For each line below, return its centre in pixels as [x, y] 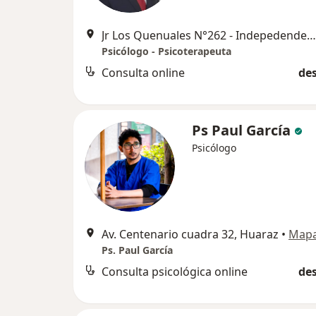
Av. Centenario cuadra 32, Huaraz [190, 235]
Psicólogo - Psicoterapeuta [166, 51]
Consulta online [143, 73]
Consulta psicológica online [175, 272]
